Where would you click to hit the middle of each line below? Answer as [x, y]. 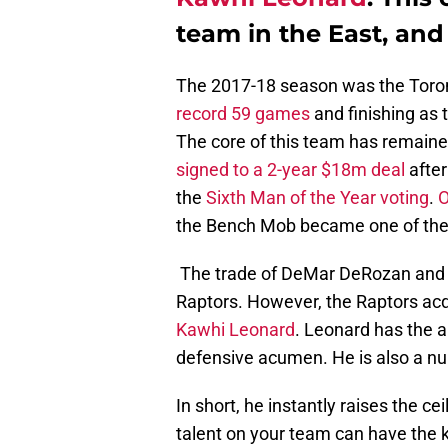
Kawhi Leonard [235, 330]
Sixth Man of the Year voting [315, 198]
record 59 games [243, 114]
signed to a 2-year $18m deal [290, 170]
